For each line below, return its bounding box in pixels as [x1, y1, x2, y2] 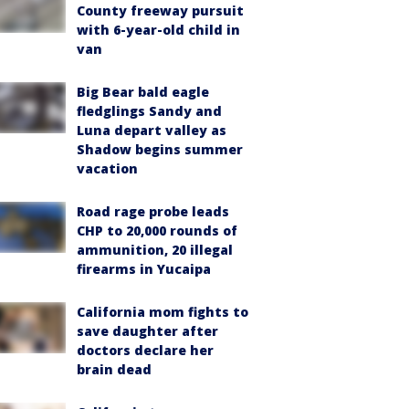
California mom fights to [77, 303, 248, 320]
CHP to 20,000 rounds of [77, 222, 237, 239]
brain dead [77, 361, 152, 378]
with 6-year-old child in [77, 21, 240, 38]
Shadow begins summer [77, 141, 243, 158]
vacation [77, 160, 138, 177]
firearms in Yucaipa [77, 260, 211, 278]
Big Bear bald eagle [77, 83, 209, 100]
